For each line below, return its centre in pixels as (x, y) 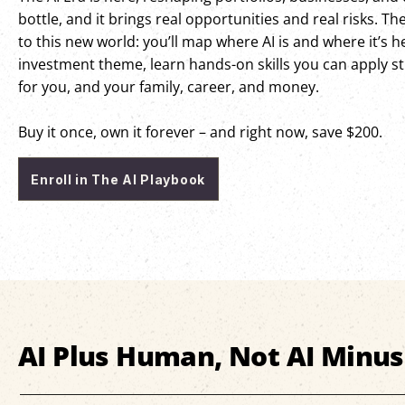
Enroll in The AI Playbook (118, 179)
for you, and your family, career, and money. (169, 87)
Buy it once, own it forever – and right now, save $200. (201, 132)
